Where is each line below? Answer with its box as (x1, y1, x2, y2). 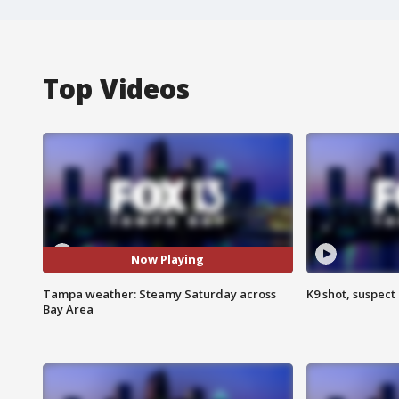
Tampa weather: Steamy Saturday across (43, 285, 276, 302)
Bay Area (43, 300, 94, 317)
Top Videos (43, 69, 190, 107)
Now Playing (131, 251, 205, 268)
